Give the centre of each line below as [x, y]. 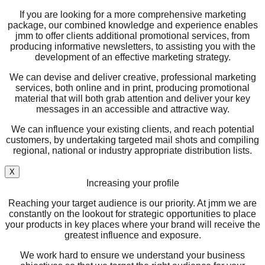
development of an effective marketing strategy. [132, 57]
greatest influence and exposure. [132, 235]
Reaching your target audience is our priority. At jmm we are [132, 203]
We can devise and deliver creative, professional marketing [132, 77]
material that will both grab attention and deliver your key [132, 98]
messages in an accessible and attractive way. [132, 109]
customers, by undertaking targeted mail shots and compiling [132, 140]
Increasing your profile [132, 183]
